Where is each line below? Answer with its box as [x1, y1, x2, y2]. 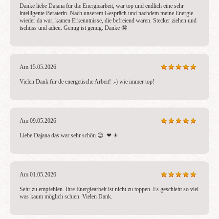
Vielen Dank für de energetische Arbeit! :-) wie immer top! [20, 78, 154, 85]
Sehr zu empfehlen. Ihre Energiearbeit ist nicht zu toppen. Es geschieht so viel [20, 186, 198, 193]
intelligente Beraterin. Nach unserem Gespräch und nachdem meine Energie [20, 10, 193, 17]
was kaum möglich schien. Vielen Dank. [20, 193, 112, 200]
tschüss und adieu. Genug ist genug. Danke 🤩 [20, 24, 129, 31]
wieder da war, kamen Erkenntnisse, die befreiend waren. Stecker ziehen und [20, 17, 197, 24]
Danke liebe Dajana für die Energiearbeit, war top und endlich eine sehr [20, 2, 184, 9]
